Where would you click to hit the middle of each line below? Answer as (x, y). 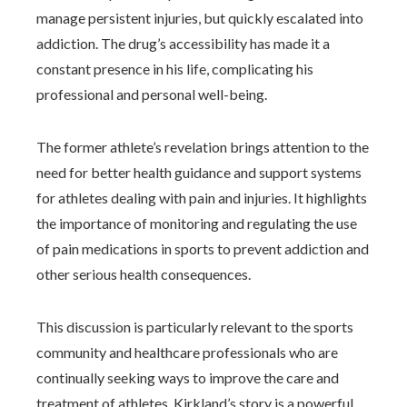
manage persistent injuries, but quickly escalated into (200, 17)
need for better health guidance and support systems (199, 172)
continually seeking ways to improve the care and (188, 377)
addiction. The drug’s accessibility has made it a (183, 43)
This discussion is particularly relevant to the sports (195, 326)
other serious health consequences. (144, 273)
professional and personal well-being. (152, 94)
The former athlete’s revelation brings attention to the (203, 146)
